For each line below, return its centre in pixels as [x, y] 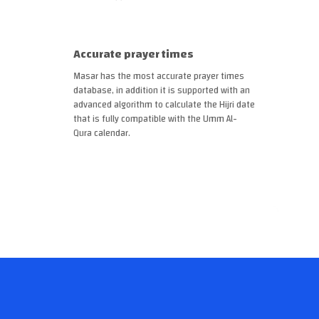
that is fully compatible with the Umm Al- [156, 119]
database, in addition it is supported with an [162, 90]
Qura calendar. [103, 133]
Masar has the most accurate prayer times [159, 76]
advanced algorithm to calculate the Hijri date [164, 104]
